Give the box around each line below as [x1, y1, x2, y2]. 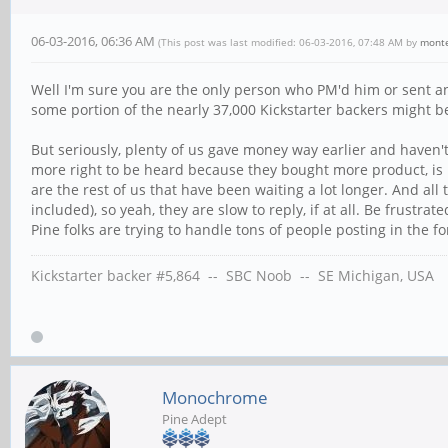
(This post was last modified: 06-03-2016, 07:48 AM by [158, 34, 420, 49]
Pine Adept [162, 409, 227, 428]
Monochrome [162, 385, 268, 409]
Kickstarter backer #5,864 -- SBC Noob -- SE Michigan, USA [31, 265, 434, 285]
